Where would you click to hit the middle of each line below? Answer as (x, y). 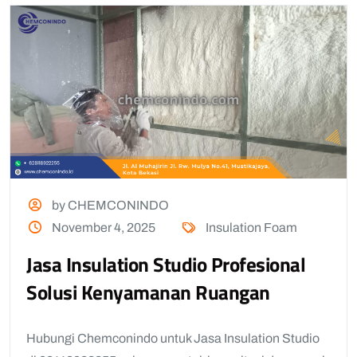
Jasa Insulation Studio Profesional (166, 265)
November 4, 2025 (104, 228)
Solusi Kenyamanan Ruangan (148, 293)
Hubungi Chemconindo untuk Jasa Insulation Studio (173, 339)
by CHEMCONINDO (110, 206)
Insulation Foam (251, 228)
